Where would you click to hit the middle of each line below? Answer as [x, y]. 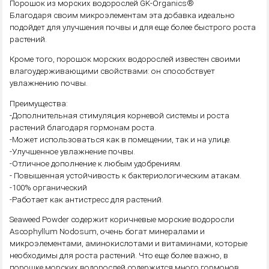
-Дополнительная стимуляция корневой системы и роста [120, 115]
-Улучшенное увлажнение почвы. [73, 151]
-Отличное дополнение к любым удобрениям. [96, 163]
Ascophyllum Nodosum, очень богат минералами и [107, 231]
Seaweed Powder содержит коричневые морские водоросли [122, 219]
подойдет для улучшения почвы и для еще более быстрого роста [133, 27]
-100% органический [49, 187]
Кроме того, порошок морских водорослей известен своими [125, 59]
